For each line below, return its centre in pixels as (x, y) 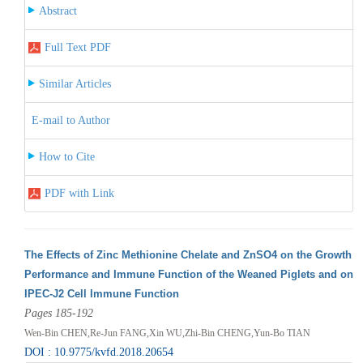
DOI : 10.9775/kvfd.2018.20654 (98, 352)
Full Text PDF (77, 47)
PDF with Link (79, 193)
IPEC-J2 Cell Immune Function (101, 293)
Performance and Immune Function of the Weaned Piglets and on (188, 274)
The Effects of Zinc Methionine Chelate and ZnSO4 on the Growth (188, 254)
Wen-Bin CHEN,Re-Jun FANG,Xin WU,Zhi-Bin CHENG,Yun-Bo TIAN (167, 333)
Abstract (58, 11)
